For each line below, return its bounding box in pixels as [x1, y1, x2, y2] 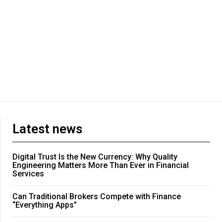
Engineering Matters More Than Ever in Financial [12, 161, 189, 170]
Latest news [12, 121, 82, 137]
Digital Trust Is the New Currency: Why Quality [12, 152, 177, 162]
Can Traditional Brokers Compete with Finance [12, 192, 181, 202]
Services [12, 169, 44, 179]
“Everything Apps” [12, 200, 77, 210]
